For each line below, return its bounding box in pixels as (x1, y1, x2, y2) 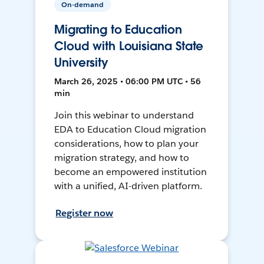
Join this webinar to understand (54, 109, 194, 122)
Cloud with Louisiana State (54, 38, 204, 54)
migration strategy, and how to (54, 151, 189, 164)
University (54, 55, 108, 71)
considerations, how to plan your (54, 137, 199, 150)
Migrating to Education (54, 22, 182, 38)
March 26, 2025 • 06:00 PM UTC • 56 (54, 76, 202, 87)
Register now (55, 207, 114, 220)
